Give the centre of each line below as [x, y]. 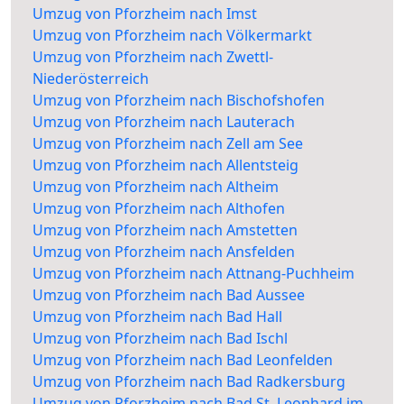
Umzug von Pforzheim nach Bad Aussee [169, 295]
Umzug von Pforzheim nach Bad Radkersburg [189, 382]
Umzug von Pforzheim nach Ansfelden [164, 252]
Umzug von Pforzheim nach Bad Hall [157, 317]
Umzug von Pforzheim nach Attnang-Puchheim [193, 274]
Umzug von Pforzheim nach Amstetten [165, 230]
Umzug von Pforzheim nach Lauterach [164, 122]
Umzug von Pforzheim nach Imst [145, 14]
